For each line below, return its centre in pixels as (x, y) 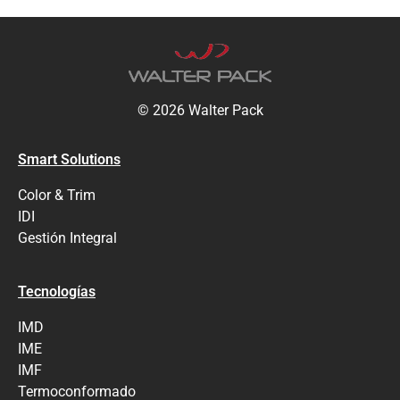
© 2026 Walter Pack (200, 111)
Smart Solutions (69, 159)
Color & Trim (57, 195)
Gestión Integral (67, 237)
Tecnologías (57, 291)
